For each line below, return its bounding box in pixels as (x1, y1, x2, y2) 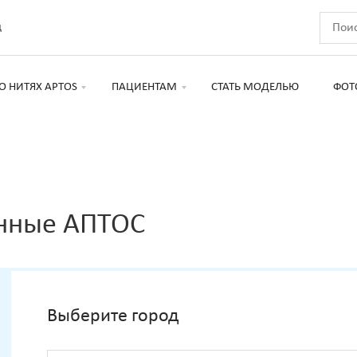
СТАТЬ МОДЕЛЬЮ (211, 80, 299, 93)
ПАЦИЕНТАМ (112, 80, 177, 93)
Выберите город (47, 307, 178, 327)
